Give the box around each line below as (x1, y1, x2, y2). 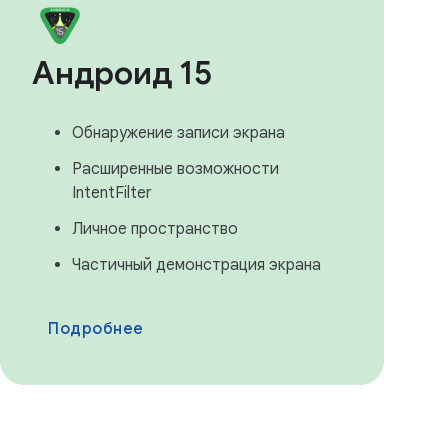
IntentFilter (72, 183, 152, 203)
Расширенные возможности (72, 159, 279, 179)
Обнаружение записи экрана (72, 123, 285, 143)
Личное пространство (72, 219, 238, 239)
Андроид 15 (32, 53, 212, 93)
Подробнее (48, 319, 144, 339)
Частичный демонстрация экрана (72, 255, 321, 275)
